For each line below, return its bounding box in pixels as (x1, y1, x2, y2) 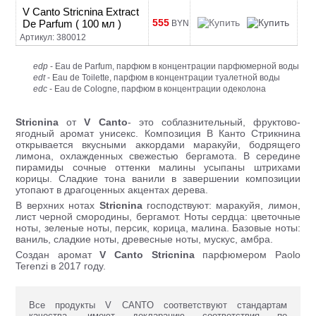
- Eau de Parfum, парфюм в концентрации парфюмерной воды (48, 61, 300, 71)
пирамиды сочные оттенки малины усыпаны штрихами (16, 162, 300, 173)
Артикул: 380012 (20, 32, 87, 42)
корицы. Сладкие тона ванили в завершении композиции (16, 173, 300, 184)
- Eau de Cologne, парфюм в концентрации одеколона (47, 84, 267, 93)
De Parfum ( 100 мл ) (23, 18, 122, 30)
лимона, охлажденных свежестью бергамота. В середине (16, 150, 300, 162)
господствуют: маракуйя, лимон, (146, 200, 300, 211)
